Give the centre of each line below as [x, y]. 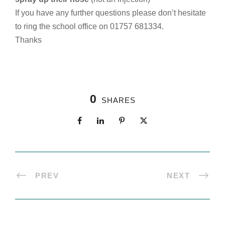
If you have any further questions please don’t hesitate [110, 13]
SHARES [118, 100]
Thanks [28, 40]
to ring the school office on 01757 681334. [89, 26]
